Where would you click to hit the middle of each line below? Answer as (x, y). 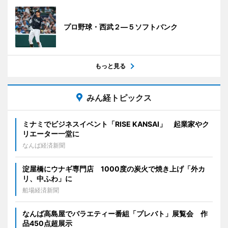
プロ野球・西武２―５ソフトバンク (121, 27)
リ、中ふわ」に (47, 179)
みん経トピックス (119, 98)
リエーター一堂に (51, 134)
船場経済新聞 (41, 190)
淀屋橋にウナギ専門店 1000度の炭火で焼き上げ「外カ (114, 169)
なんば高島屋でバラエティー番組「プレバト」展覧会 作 (115, 214)
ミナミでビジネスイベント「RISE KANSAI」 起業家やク (116, 124)
